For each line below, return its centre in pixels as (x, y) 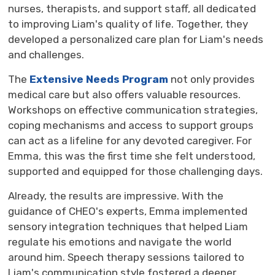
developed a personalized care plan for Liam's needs (136, 39)
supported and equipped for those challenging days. (137, 171)
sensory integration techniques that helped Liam (128, 226)
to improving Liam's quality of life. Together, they (128, 24)
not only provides (212, 79)
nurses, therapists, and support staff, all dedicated (132, 8)
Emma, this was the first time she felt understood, (132, 156)
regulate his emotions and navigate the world (120, 242)
